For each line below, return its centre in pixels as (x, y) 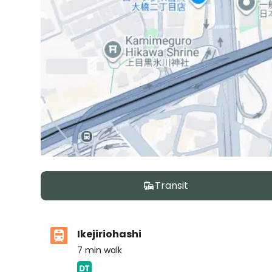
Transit (171, 185)
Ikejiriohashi (110, 234)
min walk (104, 250)
